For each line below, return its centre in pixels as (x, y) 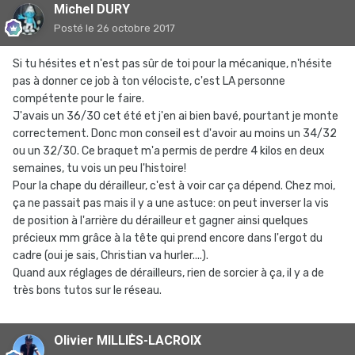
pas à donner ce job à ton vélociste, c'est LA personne (149, 81)
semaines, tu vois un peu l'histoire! (99, 168)
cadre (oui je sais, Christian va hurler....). (111, 256)
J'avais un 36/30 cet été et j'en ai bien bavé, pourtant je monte (176, 116)
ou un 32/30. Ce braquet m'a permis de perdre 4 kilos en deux (169, 151)
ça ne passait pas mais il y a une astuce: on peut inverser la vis (171, 203)
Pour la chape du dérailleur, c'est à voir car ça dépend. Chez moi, (174, 186)
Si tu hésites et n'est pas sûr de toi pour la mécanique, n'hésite (172, 64)
